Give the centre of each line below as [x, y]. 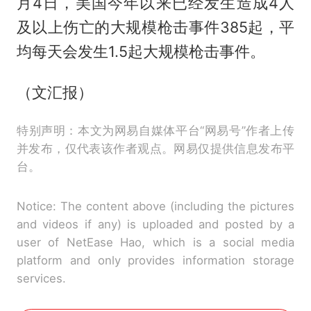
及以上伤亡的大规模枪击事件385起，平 [155, 27]
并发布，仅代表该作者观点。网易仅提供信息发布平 [155, 148]
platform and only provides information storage [155, 260]
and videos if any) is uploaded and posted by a [155, 224]
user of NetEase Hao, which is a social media [155, 242]
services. [41, 278]
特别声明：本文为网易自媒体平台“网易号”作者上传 [155, 130]
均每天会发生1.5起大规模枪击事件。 [141, 51]
